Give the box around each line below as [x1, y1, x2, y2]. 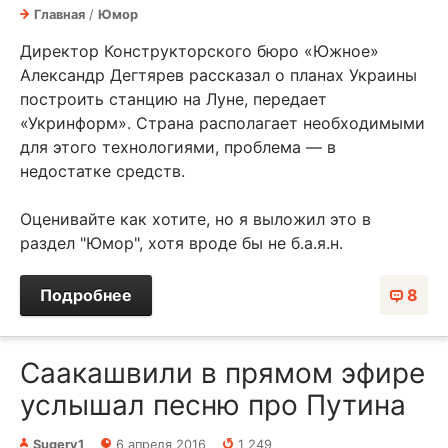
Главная [34, 7, 85, 22]
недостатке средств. [20, 161, 185, 181]
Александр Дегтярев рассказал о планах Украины [20, 65, 417, 85]
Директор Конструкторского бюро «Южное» [20, 41, 379, 61]
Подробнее [40, 285, 132, 305]
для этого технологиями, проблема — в [20, 137, 336, 157]
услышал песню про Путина [20, 388, 406, 422]
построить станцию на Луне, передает [20, 89, 327, 109]
